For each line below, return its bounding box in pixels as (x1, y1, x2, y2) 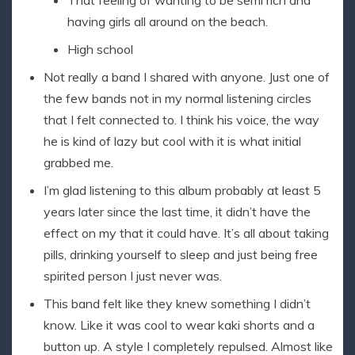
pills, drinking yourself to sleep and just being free (44, 246, 318, 263)
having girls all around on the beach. (67, 13, 268, 30)
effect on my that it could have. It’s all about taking (44, 225, 329, 242)
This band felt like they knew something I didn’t (44, 296, 311, 312)
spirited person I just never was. (44, 268, 222, 284)
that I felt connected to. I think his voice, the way (44, 112, 319, 128)
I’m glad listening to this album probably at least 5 (44, 182, 321, 199)
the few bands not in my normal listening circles (44, 90, 311, 107)
